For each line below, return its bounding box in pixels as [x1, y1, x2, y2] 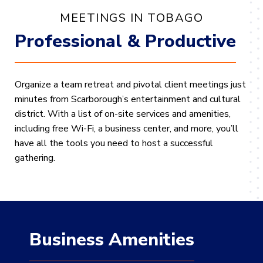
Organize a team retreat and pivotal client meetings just [15, 78, 246, 91]
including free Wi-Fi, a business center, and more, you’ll [15, 122, 238, 135]
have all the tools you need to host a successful [15, 137, 213, 150]
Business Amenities [29, 228, 194, 252]
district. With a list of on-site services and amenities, [15, 107, 231, 120]
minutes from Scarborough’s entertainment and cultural [15, 93, 241, 106]
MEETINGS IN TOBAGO [60, 10, 203, 26]
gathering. [15, 151, 55, 164]
